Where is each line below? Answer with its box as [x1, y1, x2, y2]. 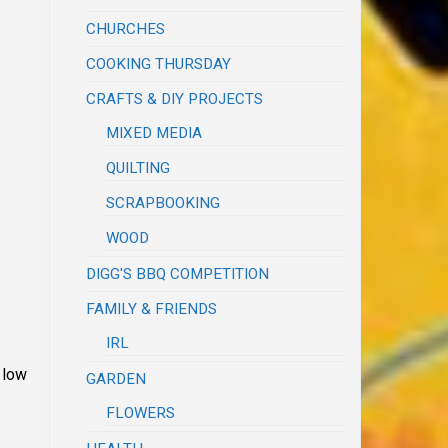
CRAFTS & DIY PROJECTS [86, 89, 264, 108]
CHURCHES [86, 19, 166, 38]
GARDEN [86, 369, 147, 388]
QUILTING [106, 158, 171, 177]
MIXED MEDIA [106, 123, 203, 142]
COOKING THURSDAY [86, 54, 232, 73]
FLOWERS [106, 403, 176, 422]
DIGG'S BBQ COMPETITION [86, 264, 270, 283]
